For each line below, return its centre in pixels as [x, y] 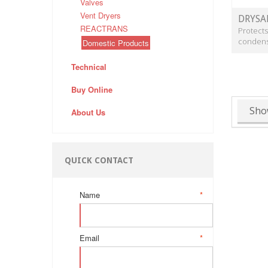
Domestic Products [116, 43]
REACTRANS [104, 29]
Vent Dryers [100, 16]
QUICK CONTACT [99, 161]
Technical [89, 67]
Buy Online [92, 90]
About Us [88, 112]
